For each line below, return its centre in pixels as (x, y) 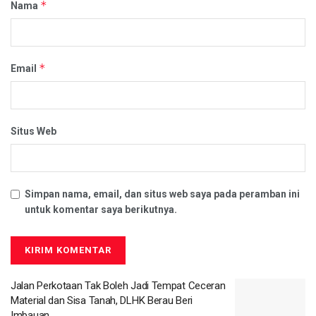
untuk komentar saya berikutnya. (101, 209)
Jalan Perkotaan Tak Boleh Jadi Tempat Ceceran (118, 285)
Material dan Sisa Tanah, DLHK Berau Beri (102, 300)
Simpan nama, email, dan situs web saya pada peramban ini (162, 194)
